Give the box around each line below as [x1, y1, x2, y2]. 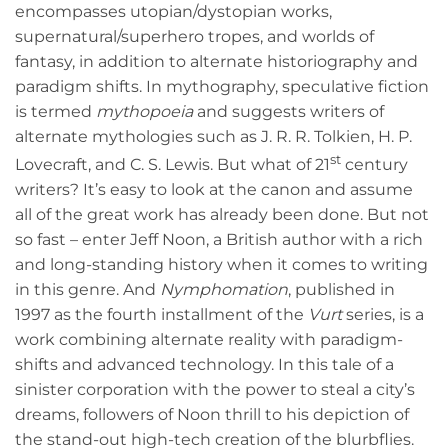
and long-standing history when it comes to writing [15, 255, 428, 275]
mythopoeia [96, 101, 193, 121]
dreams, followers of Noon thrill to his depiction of [15, 405, 409, 425]
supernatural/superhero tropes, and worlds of [15, 26, 374, 46]
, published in [288, 280, 395, 300]
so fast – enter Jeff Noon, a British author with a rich [15, 230, 423, 250]
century [341, 155, 408, 175]
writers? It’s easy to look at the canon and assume [15, 180, 413, 200]
